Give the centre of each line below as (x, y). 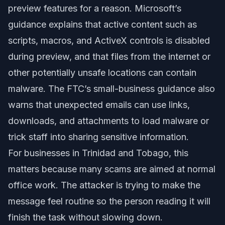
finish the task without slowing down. (85, 217)
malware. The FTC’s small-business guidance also (111, 89)
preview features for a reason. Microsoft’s (95, 8)
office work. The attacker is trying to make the (104, 185)
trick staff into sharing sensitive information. (98, 137)
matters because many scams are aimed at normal (112, 169)
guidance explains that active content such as (102, 24)
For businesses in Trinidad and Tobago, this (98, 153)
